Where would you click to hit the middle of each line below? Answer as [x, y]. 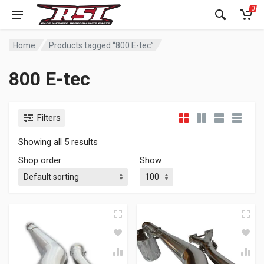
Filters [49, 118]
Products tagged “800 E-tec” [102, 45]
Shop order [40, 160]
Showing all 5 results [58, 142]
